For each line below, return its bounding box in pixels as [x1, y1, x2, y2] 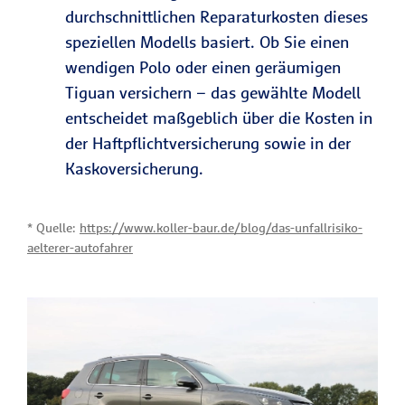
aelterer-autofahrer [27, 240, 133, 256]
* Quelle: [27, 220, 80, 236]
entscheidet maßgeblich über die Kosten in [65, 108, 372, 128]
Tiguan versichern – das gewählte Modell [65, 82, 361, 103]
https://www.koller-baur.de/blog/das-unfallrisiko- [80, 220, 363, 236]
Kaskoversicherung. [65, 158, 203, 179]
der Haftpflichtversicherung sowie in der [65, 133, 351, 154]
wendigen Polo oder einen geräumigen [65, 57, 341, 78]
